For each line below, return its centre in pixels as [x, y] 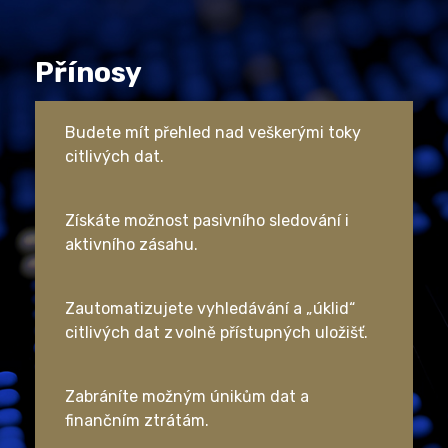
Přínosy [88, 72]
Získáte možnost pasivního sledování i [207, 220]
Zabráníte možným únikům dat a [187, 396]
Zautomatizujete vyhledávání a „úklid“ [210, 308]
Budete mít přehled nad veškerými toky [213, 132]
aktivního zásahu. [133, 244]
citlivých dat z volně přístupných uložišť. [218, 332]
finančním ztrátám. [139, 420]
